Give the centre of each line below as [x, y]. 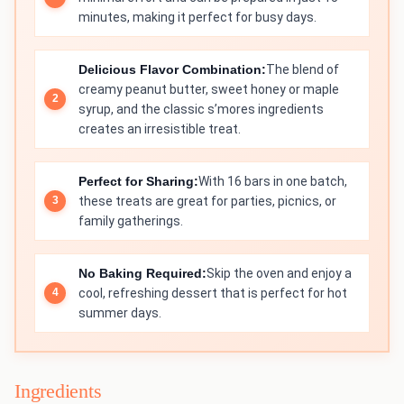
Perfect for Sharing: [138, 181]
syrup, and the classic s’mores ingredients [201, 109]
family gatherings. [131, 220]
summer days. [120, 312]
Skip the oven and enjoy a [279, 273]
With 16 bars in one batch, [273, 181]
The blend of [303, 69]
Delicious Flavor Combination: [172, 69]
